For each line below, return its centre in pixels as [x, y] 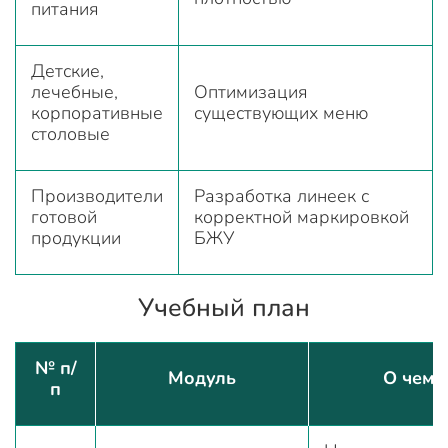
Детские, [67, 70]
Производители [97, 195]
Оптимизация [251, 91]
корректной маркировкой [301, 216]
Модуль [202, 377]
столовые [70, 133]
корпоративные [97, 112]
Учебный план [224, 307]
